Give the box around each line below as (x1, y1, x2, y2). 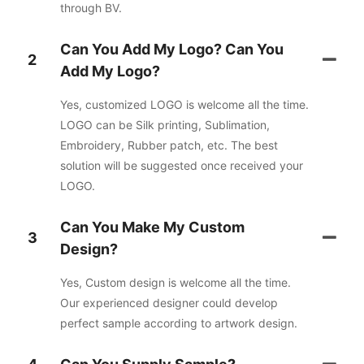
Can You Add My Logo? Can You (59, 40, 284, 58)
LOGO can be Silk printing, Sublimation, (59, 117, 270, 132)
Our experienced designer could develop (59, 295, 278, 310)
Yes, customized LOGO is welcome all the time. (59, 97, 309, 111)
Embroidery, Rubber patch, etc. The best (59, 137, 278, 152)
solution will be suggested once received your (59, 158, 303, 172)
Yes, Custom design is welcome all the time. (59, 275, 291, 289)
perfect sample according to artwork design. (59, 315, 297, 330)
